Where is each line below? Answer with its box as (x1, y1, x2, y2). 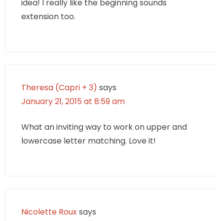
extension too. (21, 10, 75, 22)
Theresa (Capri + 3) (21, 81, 97, 93)
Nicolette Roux (21, 206, 77, 218)
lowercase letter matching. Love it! (21, 135, 156, 147)
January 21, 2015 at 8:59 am (21, 95, 125, 107)
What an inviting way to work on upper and (21, 121, 187, 133)
